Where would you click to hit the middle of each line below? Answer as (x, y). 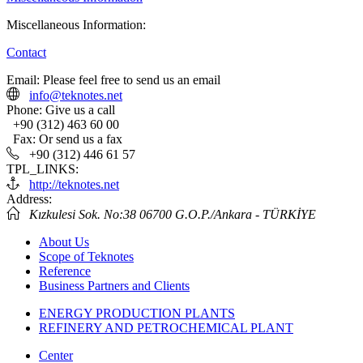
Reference (65, 271)
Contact (26, 52)
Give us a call (80, 109)
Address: (29, 199)
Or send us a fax (81, 139)
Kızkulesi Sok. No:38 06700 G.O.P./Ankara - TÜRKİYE (171, 214)
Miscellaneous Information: (76, 24)
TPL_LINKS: (43, 169)
